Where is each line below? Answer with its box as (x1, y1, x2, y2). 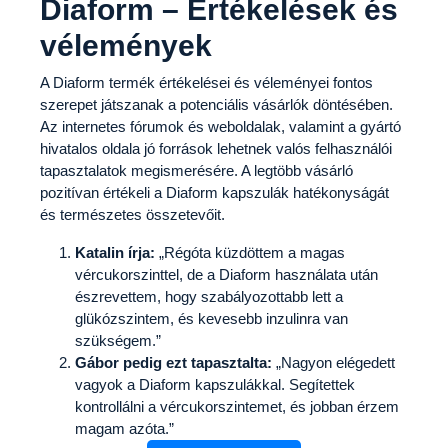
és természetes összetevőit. (40, 205, 225, 223)
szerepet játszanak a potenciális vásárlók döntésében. (40, 95, 393, 113)
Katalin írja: (75, 243, 155, 261)
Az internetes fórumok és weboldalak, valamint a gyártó (40, 117, 401, 135)
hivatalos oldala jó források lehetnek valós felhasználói (40, 139, 392, 157)
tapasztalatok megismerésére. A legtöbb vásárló (40, 161, 353, 179)
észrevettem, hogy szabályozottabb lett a (75, 287, 343, 305)
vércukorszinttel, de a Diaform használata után (75, 265, 378, 283)
